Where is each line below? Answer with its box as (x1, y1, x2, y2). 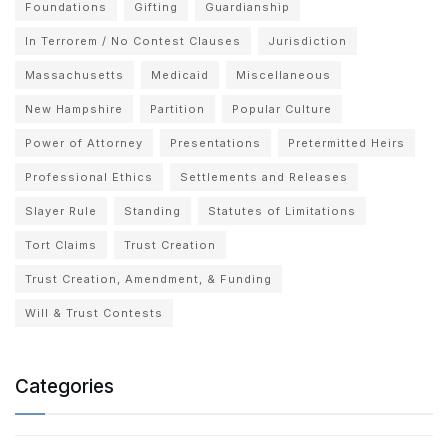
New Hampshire (25, 101, 123, 116)
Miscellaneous (236, 67, 331, 82)
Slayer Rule (25, 203, 97, 218)
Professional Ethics (25, 169, 153, 184)
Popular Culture (232, 101, 332, 116)
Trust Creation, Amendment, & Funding (25, 271, 272, 286)
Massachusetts (25, 67, 124, 82)
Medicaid (151, 67, 209, 82)
